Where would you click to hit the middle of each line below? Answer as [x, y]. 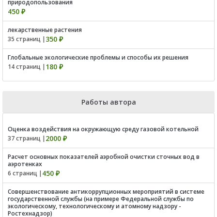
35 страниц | [27, 39]
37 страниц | [27, 138]
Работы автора [108, 102]
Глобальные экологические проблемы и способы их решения [98, 57]
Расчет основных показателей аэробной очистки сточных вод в [104, 156]
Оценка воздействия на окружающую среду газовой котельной [103, 129]
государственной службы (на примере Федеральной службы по [101, 199]
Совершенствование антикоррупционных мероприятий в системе [106, 191]
